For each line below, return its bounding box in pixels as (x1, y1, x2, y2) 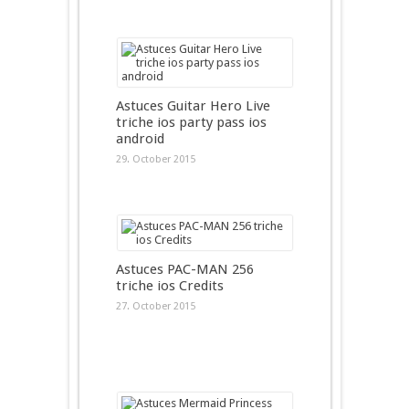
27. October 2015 (115, 300, 195, 312)
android (115, 131, 164, 147)
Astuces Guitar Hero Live (115, 98, 270, 114)
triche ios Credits (115, 278, 224, 294)
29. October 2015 (115, 153, 195, 165)
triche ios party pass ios (115, 114, 267, 131)
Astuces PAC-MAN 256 (115, 261, 254, 278)
